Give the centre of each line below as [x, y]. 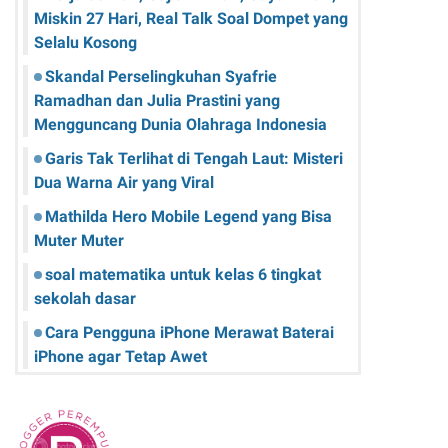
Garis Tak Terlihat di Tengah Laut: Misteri [194, 158]
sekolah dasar [85, 298]
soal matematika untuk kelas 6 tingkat [183, 274]
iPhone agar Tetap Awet [120, 356]
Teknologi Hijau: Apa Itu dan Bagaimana [190, 390]
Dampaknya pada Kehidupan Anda [158, 414]
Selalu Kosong [85, 42]
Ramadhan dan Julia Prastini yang [157, 100]
